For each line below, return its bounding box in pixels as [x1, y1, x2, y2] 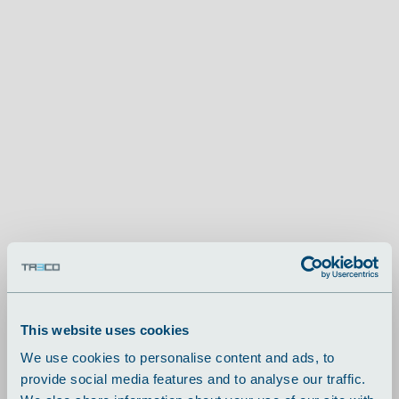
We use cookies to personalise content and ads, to [20, 350, 335, 365]
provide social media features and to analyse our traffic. [20, 371, 366, 387]
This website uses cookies [20, 322, 190, 338]
